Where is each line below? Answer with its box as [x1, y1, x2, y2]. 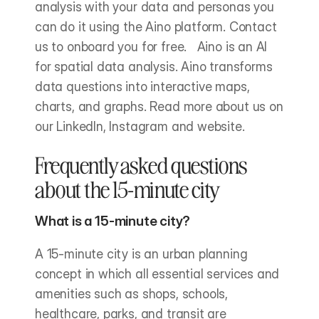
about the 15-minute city [35, 173, 221, 204]
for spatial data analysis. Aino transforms [35, 59, 273, 74]
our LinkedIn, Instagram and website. [35, 119, 245, 134]
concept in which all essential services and [35, 266, 280, 281]
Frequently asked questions [35, 149, 247, 179]
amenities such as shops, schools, [35, 286, 229, 301]
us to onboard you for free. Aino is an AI [35, 39, 268, 54]
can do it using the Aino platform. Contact [35, 19, 277, 34]
